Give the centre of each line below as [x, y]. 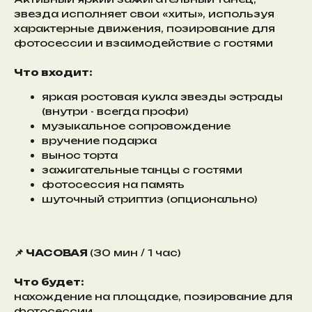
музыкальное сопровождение [136, 126]
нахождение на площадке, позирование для [153, 297]
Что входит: [53, 72]
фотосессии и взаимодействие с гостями [143, 43]
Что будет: [49, 282]
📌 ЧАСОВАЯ [52, 253]
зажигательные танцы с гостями [142, 170]
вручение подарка [99, 141]
